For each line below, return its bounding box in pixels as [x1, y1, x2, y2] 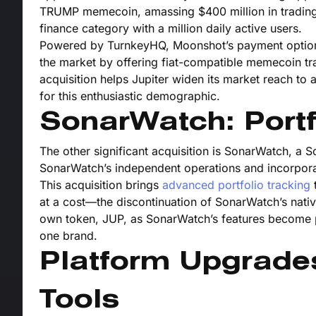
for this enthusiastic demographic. [39, 89, 220, 104]
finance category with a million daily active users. [39, 21, 302, 36]
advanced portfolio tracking [162, 178, 310, 193]
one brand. [39, 229, 97, 243]
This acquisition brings [39, 178, 162, 193]
